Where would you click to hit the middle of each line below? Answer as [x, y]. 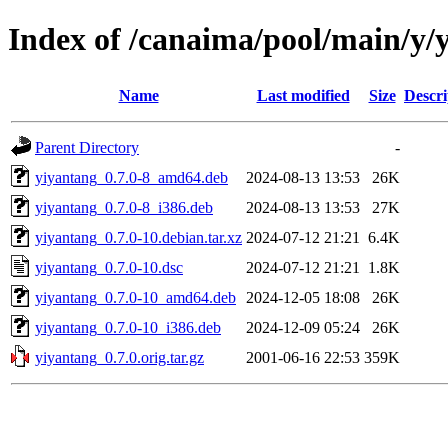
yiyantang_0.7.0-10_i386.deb [128, 327]
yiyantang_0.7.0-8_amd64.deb [131, 177]
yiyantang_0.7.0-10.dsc [109, 267]
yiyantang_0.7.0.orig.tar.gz [119, 357]
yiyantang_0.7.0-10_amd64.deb [135, 297]
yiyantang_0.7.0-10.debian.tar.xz [138, 237]
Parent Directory [87, 147]
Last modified [303, 95]
